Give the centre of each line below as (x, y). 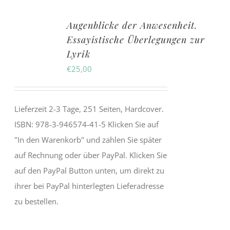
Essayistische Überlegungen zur (136, 40)
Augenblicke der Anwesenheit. (132, 25)
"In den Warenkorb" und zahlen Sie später (88, 140)
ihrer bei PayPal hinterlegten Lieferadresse (89, 186)
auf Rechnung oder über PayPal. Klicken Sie (91, 155)
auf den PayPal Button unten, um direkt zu (90, 171)
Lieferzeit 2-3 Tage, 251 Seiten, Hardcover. (89, 109)
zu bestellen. (37, 202)
